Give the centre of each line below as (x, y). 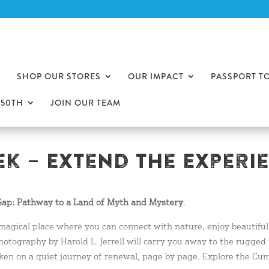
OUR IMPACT (156, 76)
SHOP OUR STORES (59, 76)
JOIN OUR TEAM (85, 103)
